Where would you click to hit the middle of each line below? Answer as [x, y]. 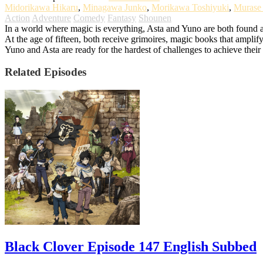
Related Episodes [45, 72]
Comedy [89, 18]
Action [17, 18]
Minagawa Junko [115, 7]
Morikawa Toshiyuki [190, 7]
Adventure [51, 18]
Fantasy [122, 18]
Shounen [155, 18]
